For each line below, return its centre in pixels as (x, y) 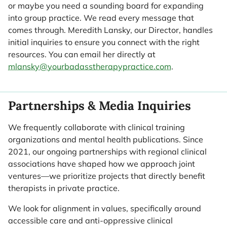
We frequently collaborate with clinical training (97, 127)
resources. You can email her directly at (82, 54)
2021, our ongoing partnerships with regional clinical (107, 152)
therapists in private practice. (64, 188)
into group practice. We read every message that (101, 18)
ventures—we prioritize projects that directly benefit (107, 176)
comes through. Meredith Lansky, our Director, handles (110, 30)
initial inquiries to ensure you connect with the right (104, 42)
